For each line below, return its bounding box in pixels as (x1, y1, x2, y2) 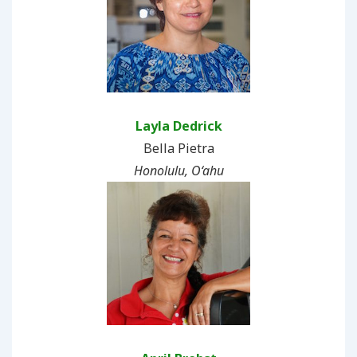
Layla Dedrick (135, 116, 222, 135)
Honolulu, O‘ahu (133, 161, 224, 179)
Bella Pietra (143, 139, 214, 157)
